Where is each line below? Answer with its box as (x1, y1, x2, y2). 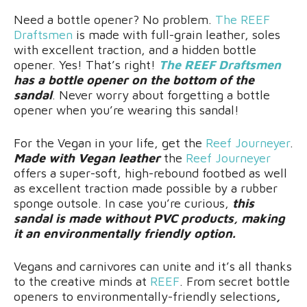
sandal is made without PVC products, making (14, 211, 285, 226)
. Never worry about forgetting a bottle (52, 88, 270, 103)
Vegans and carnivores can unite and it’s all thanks (14, 259, 292, 274)
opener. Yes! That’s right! (14, 58, 159, 73)
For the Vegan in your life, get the (14, 136, 206, 151)
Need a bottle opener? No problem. (14, 12, 215, 27)
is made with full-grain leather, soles (73, 27, 280, 42)
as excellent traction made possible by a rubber (14, 181, 278, 196)
